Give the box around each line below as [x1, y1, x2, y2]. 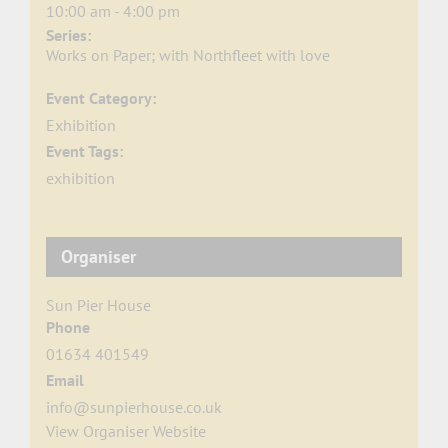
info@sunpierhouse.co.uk [45, 397, 222, 418]
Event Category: [45, 88, 156, 109]
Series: [45, 25, 91, 46]
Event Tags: [45, 141, 123, 162]
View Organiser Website [45, 421, 206, 442]
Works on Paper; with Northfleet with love [45, 45, 330, 66]
